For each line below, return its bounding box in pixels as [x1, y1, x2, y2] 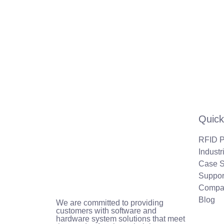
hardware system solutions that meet [56, 214, 185, 223]
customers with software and [56, 206, 156, 215]
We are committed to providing [56, 198, 163, 207]
